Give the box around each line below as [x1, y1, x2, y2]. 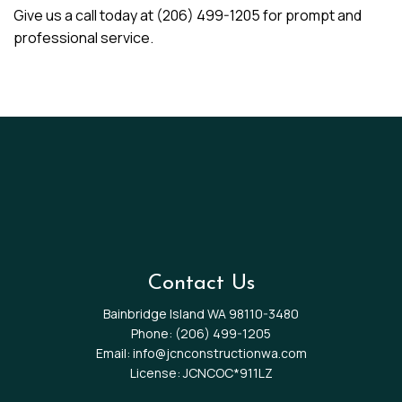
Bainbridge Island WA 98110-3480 [103, 304, 299, 322]
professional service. [13, 28, 156, 48]
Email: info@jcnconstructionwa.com [95, 344, 307, 362]
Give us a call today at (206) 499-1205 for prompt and [13, 5, 362, 25]
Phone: [131, 324, 175, 342]
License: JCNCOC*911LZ [129, 363, 273, 381]
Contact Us [147, 272, 255, 294]
